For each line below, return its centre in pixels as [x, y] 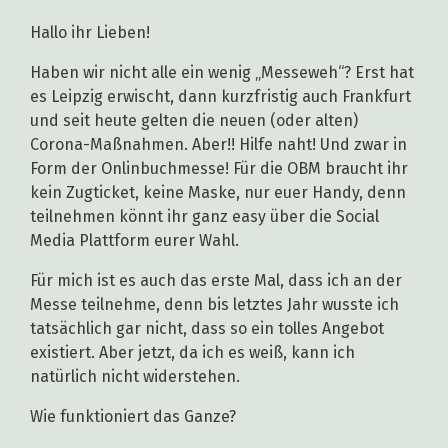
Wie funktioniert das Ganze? [133, 417]
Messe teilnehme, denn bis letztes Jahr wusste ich [214, 305]
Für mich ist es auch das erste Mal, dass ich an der [216, 281]
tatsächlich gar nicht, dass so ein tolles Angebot [207, 329]
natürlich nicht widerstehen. [137, 377]
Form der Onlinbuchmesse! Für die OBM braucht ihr [219, 169]
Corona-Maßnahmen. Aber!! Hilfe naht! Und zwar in [218, 145]
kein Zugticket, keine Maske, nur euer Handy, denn [218, 193]
